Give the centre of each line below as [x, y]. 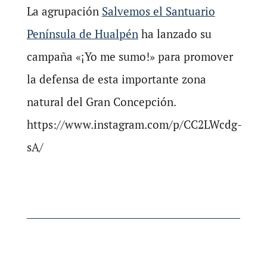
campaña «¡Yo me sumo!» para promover [130, 56]
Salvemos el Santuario [158, 11]
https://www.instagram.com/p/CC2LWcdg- [134, 124]
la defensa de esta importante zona [116, 79]
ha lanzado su [175, 34]
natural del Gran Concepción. [101, 102]
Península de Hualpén [82, 34]
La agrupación [64, 11]
